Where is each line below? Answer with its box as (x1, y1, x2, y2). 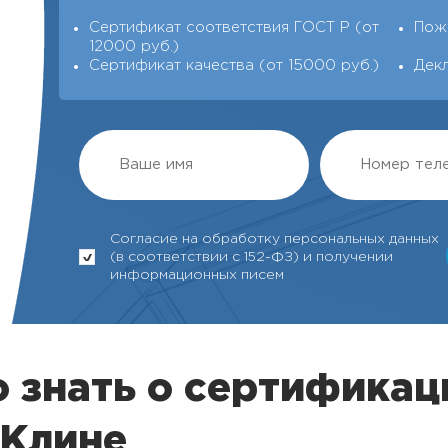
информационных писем (110, 269, 284, 281)
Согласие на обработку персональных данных (110, 233, 439, 245)
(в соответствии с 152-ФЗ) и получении (110, 251, 393, 263)
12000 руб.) (89, 40, 179, 53)
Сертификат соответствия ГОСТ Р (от (89, 21, 379, 34)
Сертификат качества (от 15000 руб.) (89, 59, 379, 72)
